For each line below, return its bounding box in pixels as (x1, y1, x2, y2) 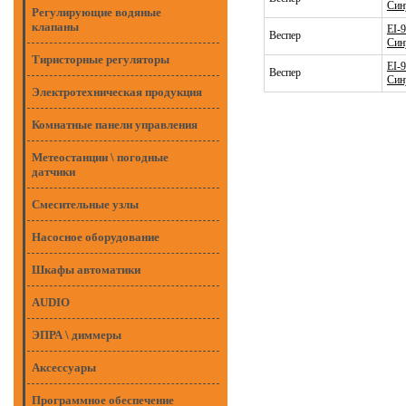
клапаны (32, 20, 79, 34)
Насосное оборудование (32, 230, 159, 244)
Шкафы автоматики (32, 263, 140, 276)
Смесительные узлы (32, 198, 139, 211)
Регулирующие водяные (32, 5, 161, 19)
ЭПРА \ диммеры (32, 328, 121, 342)
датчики (32, 165, 75, 179)
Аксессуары (32, 361, 96, 374)
